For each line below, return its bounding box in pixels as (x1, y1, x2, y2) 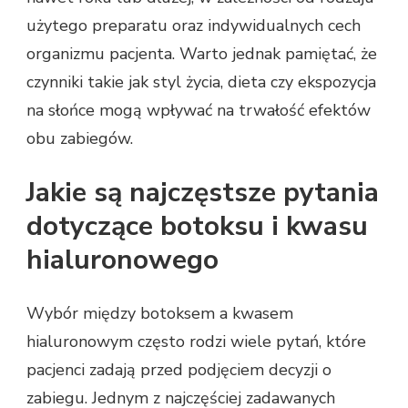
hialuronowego (26, 241, 219, 280)
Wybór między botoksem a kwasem (26, 302, 293, 325)
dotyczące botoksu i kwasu (26, 208, 368, 246)
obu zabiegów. (26, 127, 133, 150)
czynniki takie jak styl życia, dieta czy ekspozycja (26, 71, 376, 94)
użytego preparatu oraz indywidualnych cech (26, 15, 361, 37)
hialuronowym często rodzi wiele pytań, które (26, 331, 366, 353)
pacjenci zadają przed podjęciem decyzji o (26, 359, 331, 382)
